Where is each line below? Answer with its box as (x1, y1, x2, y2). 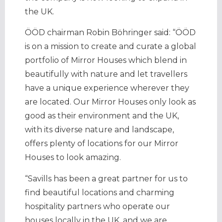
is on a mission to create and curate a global (25, 42, 196, 52)
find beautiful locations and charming (25, 187, 174, 197)
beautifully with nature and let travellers (25, 69, 187, 79)
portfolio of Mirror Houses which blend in (25, 55, 187, 65)
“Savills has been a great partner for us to (25, 173, 188, 183)
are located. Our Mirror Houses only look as (25, 97, 196, 107)
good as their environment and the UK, (25, 111, 179, 121)
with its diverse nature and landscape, (25, 125, 174, 135)
